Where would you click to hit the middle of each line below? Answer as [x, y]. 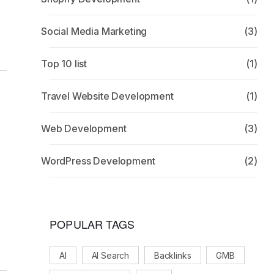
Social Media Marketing [94, 31]
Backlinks [172, 255]
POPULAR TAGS [92, 224]
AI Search [110, 255]
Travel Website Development [107, 96]
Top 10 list [64, 64]
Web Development [83, 128]
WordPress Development [98, 161]
